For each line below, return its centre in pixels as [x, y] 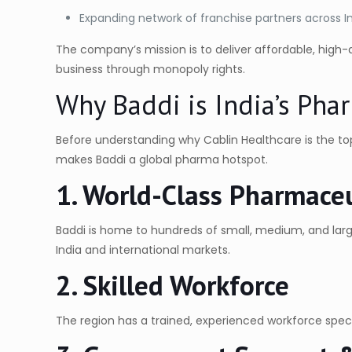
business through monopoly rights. [151, 70]
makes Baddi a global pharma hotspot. [162, 160]
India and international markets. [143, 250]
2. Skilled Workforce [173, 286]
